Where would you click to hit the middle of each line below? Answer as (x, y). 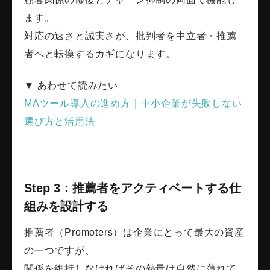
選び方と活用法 (60, 122)
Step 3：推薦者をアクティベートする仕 (133, 188)
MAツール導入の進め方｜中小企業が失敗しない (133, 104)
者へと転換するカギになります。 (100, 54)
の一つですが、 (60, 251)
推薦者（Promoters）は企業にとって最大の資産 (134, 233)
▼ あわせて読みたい (71, 86)
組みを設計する (66, 206)
